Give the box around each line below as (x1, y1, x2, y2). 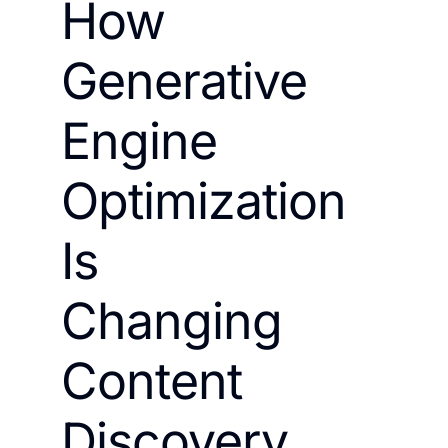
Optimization (61, 171, 346, 231)
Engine (61, 111, 217, 171)
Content (61, 351, 242, 411)
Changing (61, 291, 282, 351)
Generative (61, 51, 307, 111)
